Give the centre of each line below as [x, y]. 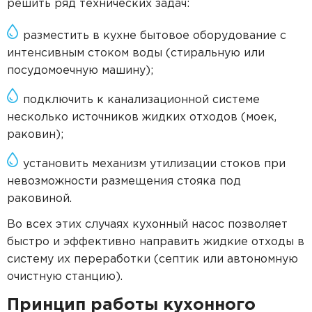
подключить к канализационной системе [141, 100]
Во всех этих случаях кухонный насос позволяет [147, 225]
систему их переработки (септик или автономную [153, 259]
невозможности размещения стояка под [124, 181]
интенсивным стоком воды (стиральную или [136, 53]
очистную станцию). [65, 277]
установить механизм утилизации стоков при [154, 164]
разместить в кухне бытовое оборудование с [155, 36]
